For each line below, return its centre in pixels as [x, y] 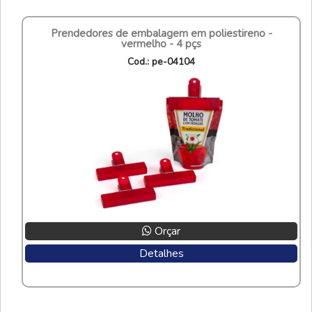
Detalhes [161, 253]
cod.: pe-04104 [164, 61]
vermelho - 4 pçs [161, 44]
